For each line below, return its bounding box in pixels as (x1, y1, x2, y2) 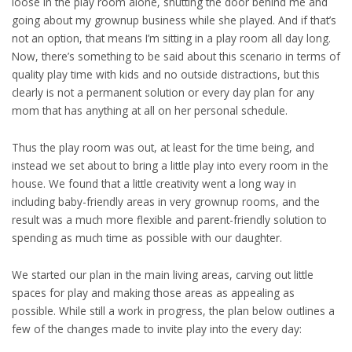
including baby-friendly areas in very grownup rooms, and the (12, 193, 320, 209)
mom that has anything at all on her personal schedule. (12, 102, 288, 118)
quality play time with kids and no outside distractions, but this (12, 66, 320, 82)
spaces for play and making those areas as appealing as (12, 284, 295, 300)
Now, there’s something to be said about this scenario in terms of (12, 48, 340, 64)
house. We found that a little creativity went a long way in (12, 175, 296, 191)
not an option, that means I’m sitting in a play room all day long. (12, 30, 331, 46)
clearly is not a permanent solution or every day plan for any (12, 84, 314, 100)
